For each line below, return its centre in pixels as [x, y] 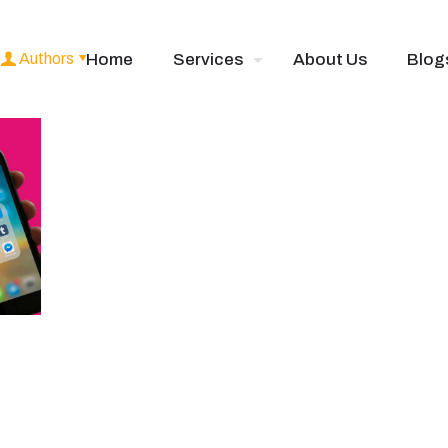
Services [208, 59]
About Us [330, 59]
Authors [46, 58]
